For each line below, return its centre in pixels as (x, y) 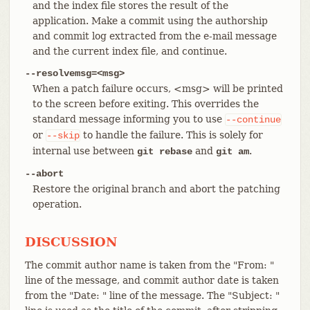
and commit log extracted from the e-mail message (154, 36)
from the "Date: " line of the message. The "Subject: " (152, 295)
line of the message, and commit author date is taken (152, 280)
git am (232, 151)
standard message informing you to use (128, 119)
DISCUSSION (71, 241)
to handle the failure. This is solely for (171, 135)
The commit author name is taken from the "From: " (149, 265)
